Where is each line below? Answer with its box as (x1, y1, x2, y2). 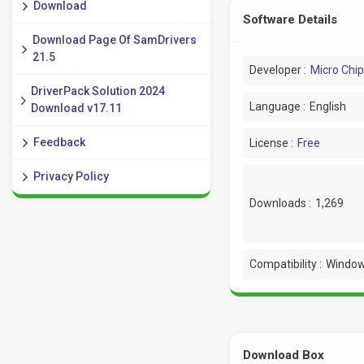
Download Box (242, 347, 324, 362)
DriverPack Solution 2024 (31, 84, 166, 97)
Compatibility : (249, 257, 322, 271)
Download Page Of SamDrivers (32, 33, 197, 46)
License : (249, 136, 293, 149)
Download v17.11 (31, 102, 123, 115)
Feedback (33, 136, 85, 149)
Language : (249, 99, 305, 113)
